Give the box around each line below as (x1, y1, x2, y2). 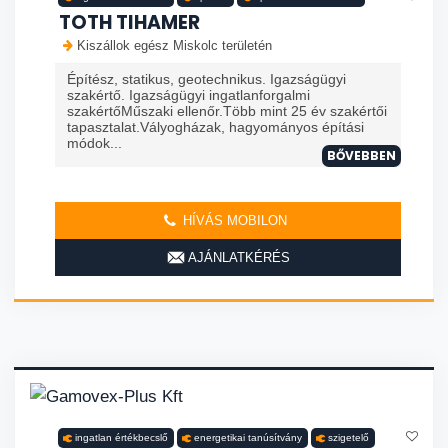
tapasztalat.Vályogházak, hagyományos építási (67, 119, 364, 136)
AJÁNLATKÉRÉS (184, 250, 290, 266)
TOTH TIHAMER (59, 9, 200, 37)
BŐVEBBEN (327, 147, 396, 165)
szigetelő (328, 432, 369, 444)
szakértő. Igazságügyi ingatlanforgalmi (67, 87, 310, 104)
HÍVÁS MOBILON (179, 213, 287, 229)
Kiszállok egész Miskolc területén (77, 38, 272, 54)
